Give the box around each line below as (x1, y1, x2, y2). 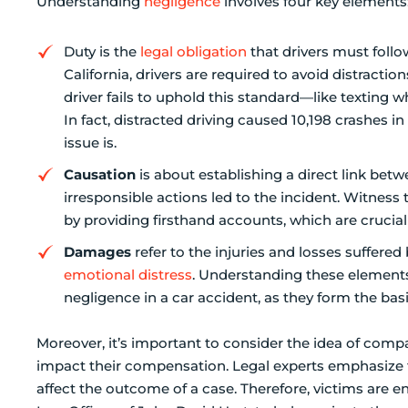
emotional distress (64, 265, 192, 283)
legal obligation (140, 42, 247, 60)
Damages (64, 242, 131, 260)
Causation (64, 165, 136, 183)
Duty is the (64, 42, 140, 60)
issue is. (64, 133, 117, 151)
